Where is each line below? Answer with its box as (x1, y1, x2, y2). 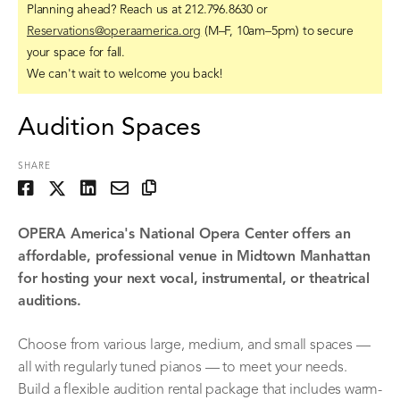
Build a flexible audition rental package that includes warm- (18, 383, 382, 397)
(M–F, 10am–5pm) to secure (201, 25, 354, 37)
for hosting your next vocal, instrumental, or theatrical (18, 272, 370, 287)
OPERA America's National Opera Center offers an (18, 228, 351, 242)
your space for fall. (27, 46, 126, 59)
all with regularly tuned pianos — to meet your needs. (18, 361, 347, 375)
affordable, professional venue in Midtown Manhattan (18, 250, 371, 264)
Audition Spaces (18, 116, 201, 141)
